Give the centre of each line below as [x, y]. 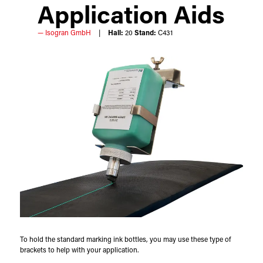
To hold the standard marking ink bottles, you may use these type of [125, 240]
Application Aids [131, 17]
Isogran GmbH [68, 33]
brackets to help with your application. [79, 250]
